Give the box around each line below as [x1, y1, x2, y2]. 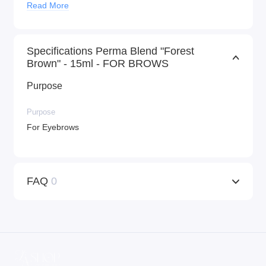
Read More [27, 1, 69, 11]
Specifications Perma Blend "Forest [27, 45, 194, 58]
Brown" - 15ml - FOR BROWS [27, 58, 169, 70]
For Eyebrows [27, 122, 79, 132]
